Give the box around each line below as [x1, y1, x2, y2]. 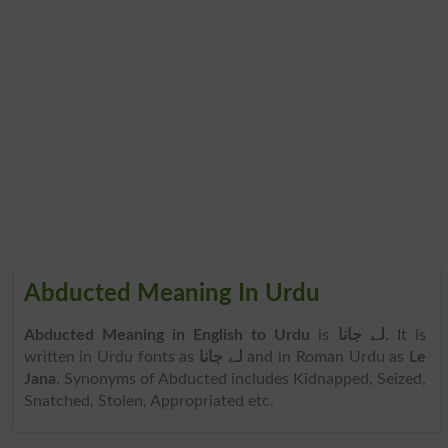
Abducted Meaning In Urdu [23, 281, 320, 306]
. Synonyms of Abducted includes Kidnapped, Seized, [55, 370, 426, 387]
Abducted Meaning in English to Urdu [23, 326, 311, 343]
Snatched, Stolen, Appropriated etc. [23, 392, 274, 409]
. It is [384, 326, 426, 343]
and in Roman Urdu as [242, 348, 409, 365]
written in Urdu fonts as [23, 348, 200, 365]
